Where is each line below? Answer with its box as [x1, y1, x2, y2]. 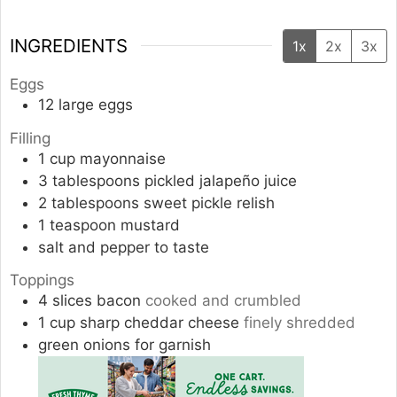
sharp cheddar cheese [80, 314, 239, 332]
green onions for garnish [38, 336, 211, 354]
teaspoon [50, 215, 116, 234]
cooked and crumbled [145, 292, 301, 310]
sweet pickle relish [144, 193, 275, 212]
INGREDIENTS [10, 34, 128, 57]
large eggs [58, 96, 133, 114]
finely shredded [244, 314, 355, 332]
